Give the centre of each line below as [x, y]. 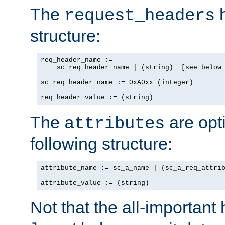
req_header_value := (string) [97, 97]
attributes [115, 123]
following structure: [101, 143]
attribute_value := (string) [95, 183]
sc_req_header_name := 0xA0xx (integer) [117, 82]
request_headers [140, 15]
